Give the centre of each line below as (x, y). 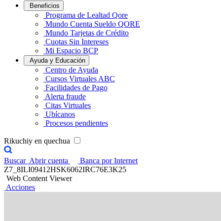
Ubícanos (60, 114)
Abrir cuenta (50, 161)
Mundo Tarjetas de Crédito (87, 33)
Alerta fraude (65, 96)
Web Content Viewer (39, 178)
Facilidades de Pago (76, 88)
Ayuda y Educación (57, 60)
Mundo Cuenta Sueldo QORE (93, 24)
